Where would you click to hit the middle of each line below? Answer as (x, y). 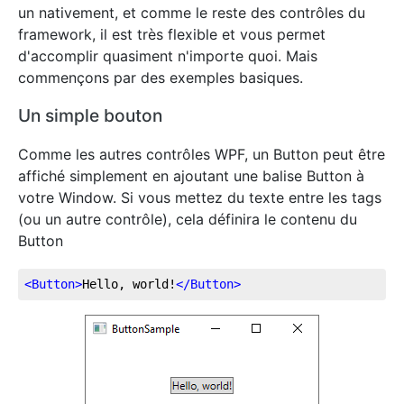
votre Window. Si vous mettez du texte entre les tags (200, 197)
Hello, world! (129, 285)
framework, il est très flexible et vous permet (172, 34)
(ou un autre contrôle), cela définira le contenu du (188, 219)
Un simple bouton (90, 115)
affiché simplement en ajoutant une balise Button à (191, 175)
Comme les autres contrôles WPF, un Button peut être (202, 154)
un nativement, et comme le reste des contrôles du (192, 12)
